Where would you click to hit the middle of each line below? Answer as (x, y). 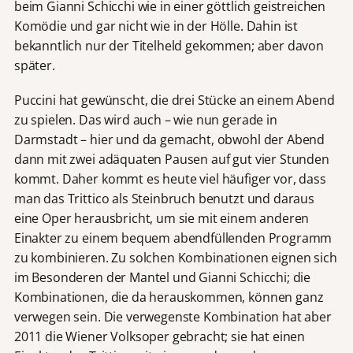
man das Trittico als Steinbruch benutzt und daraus (164, 199)
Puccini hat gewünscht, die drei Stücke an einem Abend (174, 100)
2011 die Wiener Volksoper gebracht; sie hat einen (160, 337)
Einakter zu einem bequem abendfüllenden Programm (173, 238)
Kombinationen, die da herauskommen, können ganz (169, 297)
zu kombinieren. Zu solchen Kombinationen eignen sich (175, 258)
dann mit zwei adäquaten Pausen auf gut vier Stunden (171, 160)
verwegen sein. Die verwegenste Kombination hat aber (173, 317)
